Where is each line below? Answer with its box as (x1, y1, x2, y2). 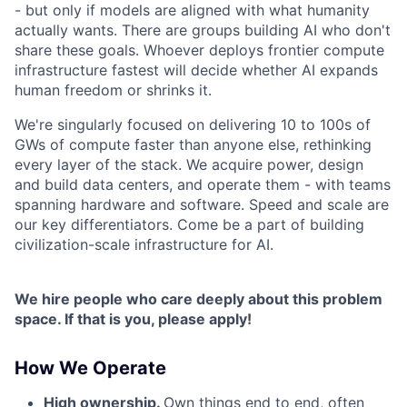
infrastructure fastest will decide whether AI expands (15, 61, 378, 80)
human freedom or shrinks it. (15, 81, 212, 100)
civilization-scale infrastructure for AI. (15, 235, 273, 254)
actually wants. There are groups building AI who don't (15, 21, 391, 40)
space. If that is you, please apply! (15, 310, 252, 329)
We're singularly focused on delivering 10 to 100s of (15, 115, 371, 134)
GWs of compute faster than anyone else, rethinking (15, 135, 372, 154)
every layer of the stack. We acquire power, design (15, 155, 363, 174)
